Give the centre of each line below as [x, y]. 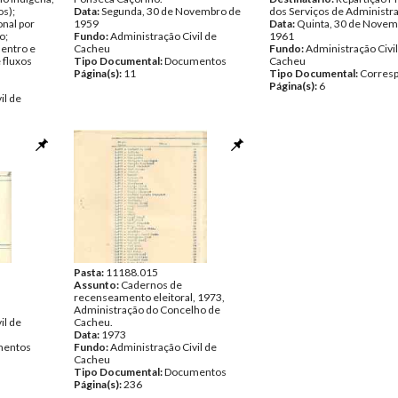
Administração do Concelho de [147, 310]
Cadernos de [151, 285]
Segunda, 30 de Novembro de [171, 11]
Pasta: [90, 272]
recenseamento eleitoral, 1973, [149, 297]
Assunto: [97, 285]
